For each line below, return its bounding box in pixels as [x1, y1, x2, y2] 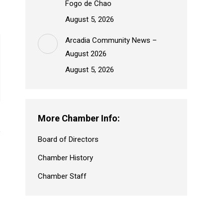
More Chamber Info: [38, 112, 120, 123]
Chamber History [38, 153, 93, 162]
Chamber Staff [38, 171, 87, 181]
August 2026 [65, 49, 107, 58]
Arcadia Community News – [65, 35, 157, 45]
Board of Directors [38, 134, 99, 144]
